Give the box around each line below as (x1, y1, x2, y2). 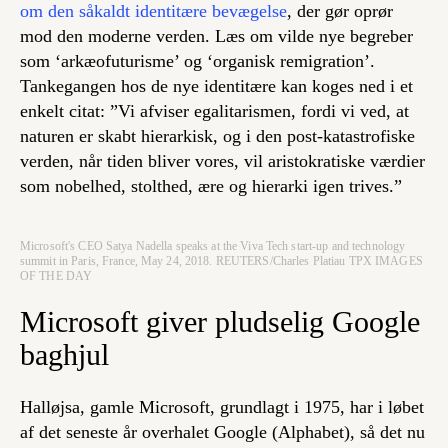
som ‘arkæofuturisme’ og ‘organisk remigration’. (20, 51, 375, 72)
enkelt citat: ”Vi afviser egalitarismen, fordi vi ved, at (20, 101, 409, 122)
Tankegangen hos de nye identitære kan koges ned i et (20, 76, 413, 97)
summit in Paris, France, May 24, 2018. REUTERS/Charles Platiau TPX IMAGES (20, 254, 423, 269)
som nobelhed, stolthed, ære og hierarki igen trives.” (20, 176, 402, 197)
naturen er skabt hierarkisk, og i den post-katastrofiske (20, 126, 415, 147)
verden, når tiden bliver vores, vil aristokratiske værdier (20, 151, 425, 172)
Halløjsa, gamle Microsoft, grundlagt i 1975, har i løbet (20, 397, 424, 418)
